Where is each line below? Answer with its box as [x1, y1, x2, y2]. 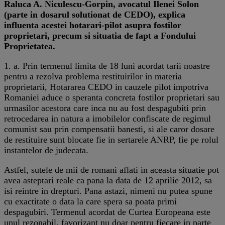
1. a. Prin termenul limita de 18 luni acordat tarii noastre [4, 60, 210, 71]
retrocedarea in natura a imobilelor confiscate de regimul [4, 113, 211, 124]
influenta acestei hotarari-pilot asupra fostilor [4, 20, 181, 30]
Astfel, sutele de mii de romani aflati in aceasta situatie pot [4, 164, 219, 175]
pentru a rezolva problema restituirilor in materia [4, 71, 182, 81]
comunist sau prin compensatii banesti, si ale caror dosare [4, 124, 214, 134]
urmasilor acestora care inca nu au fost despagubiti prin [4, 102, 206, 113]
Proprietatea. [4, 41, 55, 51]
